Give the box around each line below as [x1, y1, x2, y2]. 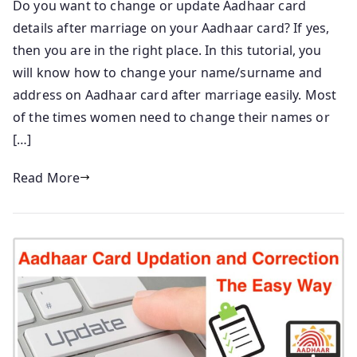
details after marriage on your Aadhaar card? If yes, [13, 18, 330, 37]
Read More [13, 168, 80, 186]
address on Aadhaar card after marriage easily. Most [13, 85, 337, 104]
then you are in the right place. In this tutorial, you [13, 41, 322, 59]
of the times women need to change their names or [13, 108, 330, 126]
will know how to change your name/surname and [13, 63, 323, 81]
